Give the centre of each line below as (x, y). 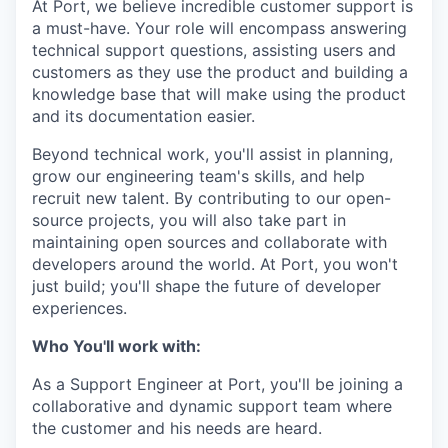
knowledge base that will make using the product (219, 94)
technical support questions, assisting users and (214, 50)
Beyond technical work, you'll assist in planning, (212, 154)
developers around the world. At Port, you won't (215, 264)
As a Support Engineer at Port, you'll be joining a (217, 384)
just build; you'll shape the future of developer (206, 286)
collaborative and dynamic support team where (212, 406)
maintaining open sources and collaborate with (209, 242)
